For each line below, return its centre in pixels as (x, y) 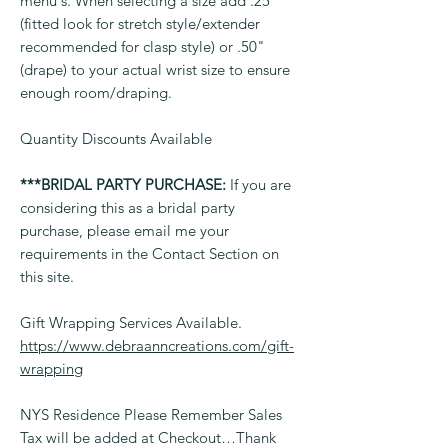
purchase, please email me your (124, 231)
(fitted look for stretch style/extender (140, 24)
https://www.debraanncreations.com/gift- (157, 346)
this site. (47, 277)
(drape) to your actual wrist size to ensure (155, 70)
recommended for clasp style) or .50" (142, 47)
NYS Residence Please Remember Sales (151, 415)
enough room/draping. (96, 93)
